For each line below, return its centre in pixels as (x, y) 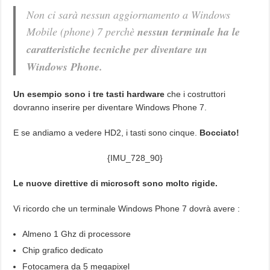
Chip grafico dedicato (63, 250)
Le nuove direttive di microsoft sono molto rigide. (116, 184)
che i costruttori (196, 94)
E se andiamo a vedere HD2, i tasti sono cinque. (105, 133)
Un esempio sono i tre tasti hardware (90, 94)
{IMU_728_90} (135, 158)
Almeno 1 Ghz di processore (77, 234)
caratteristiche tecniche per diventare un (117, 49)
